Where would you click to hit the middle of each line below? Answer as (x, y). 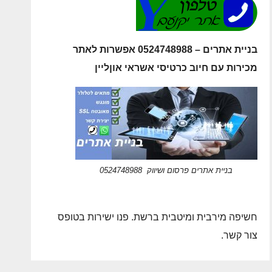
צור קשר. (239, 235)
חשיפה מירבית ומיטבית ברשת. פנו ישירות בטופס (157, 217)
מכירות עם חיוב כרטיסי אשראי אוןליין (176, 68)
